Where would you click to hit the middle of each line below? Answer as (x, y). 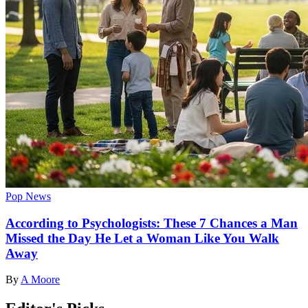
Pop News (28, 196)
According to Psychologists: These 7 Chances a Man (152, 223)
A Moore (40, 280)
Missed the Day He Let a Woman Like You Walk (142, 238)
